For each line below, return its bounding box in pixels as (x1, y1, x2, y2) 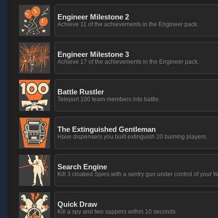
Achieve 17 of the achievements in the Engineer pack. (57, 58, 199, 65)
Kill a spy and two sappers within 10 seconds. (57, 208, 177, 215)
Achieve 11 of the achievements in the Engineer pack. (57, 21, 199, 28)
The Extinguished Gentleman (57, 125, 156, 133)
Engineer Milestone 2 (57, 13, 129, 21)
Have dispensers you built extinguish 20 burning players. (57, 133, 207, 140)
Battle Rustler (57, 88, 104, 96)
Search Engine (57, 163, 107, 171)
